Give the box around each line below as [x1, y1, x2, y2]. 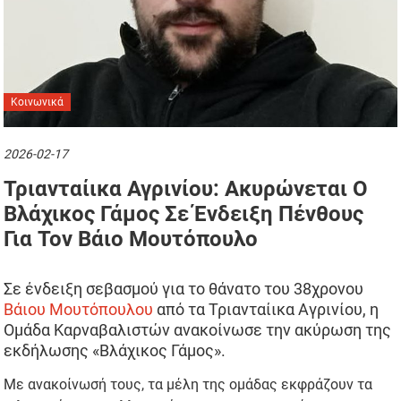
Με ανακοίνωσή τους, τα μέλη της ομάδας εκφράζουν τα [4, 376, 373, 394]
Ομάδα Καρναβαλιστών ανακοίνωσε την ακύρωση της [4, 320, 392, 340]
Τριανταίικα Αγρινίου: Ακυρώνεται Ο [4, 176, 369, 202]
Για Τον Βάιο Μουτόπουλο [4, 226, 259, 252]
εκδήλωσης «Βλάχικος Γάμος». [4, 341, 226, 361]
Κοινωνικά [11, 96, 64, 109]
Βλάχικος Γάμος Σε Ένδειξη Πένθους [4, 201, 364, 227]
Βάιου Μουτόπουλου [4, 300, 154, 320]
